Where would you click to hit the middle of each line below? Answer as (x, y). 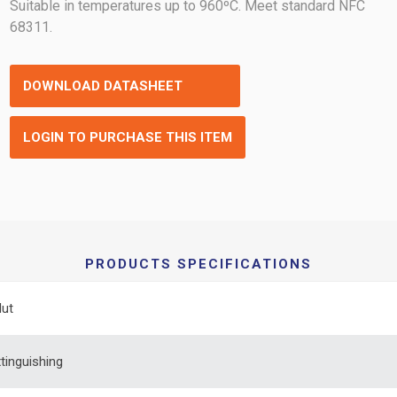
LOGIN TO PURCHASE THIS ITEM (128, 137)
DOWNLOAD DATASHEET (103, 86)
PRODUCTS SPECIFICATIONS (198, 264)
